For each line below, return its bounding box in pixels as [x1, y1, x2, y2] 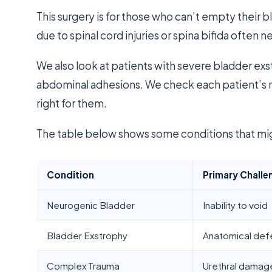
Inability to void [203, 199, 268, 211]
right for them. [36, 96, 107, 110]
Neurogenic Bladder [47, 199, 135, 211]
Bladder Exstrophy [47, 229, 128, 241]
